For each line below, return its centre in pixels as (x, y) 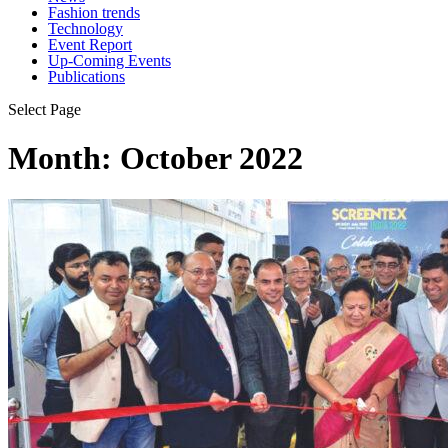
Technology (85, 28)
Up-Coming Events (109, 60)
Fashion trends (94, 12)
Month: (64, 158)
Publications (86, 76)
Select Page (44, 109)
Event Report (90, 44)
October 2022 (211, 158)
